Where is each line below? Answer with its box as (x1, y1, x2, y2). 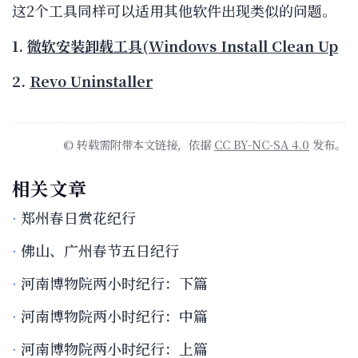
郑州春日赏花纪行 (21, 206, 136, 228)
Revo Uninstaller (30, 70, 153, 92)
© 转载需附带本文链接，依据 (63, 136, 214, 153)
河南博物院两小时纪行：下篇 (21, 272, 208, 294)
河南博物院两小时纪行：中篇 (21, 305, 208, 327)
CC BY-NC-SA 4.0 (214, 136, 309, 153)
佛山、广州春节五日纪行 (21, 239, 179, 261)
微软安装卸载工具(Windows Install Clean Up (27, 35, 338, 57)
